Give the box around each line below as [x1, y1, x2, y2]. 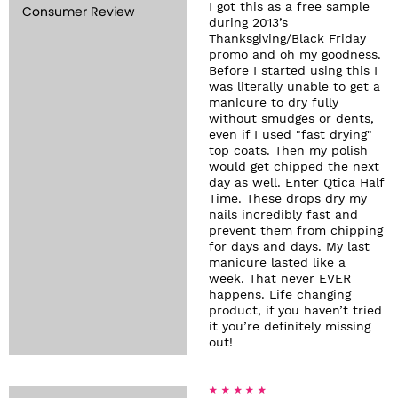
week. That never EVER [209, 273, 351, 285]
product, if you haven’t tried [209, 305, 382, 317]
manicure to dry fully [209, 97, 338, 109]
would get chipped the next [209, 161, 379, 173]
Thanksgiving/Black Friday [209, 33, 366, 45]
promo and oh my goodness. [209, 49, 381, 61]
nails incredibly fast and [209, 209, 358, 221]
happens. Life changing [209, 289, 351, 301]
